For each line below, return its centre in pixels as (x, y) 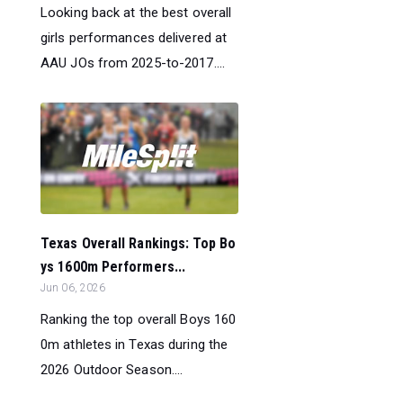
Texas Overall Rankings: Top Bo (139, 244)
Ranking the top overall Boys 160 (139, 320)
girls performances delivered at (134, 38)
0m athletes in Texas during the (134, 345)
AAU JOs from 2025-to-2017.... (133, 63)
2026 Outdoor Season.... (112, 370)
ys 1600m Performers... (113, 267)
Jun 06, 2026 (73, 288)
